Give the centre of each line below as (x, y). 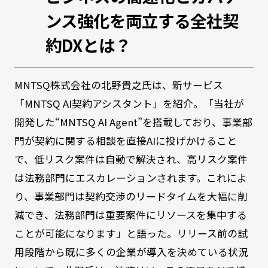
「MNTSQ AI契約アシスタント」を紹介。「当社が (129, 104)
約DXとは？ (88, 45)
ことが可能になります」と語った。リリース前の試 (131, 234)
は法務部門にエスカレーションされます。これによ (130, 178)
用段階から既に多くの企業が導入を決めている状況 (131, 252)
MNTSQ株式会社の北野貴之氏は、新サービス (118, 85)
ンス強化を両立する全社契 (142, 21)
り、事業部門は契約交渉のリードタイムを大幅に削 (131, 197)
